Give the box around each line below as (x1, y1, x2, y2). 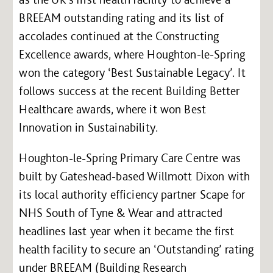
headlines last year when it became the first (19, 223, 235, 238)
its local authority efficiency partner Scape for (19, 186, 246, 202)
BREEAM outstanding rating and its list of (19, 10, 224, 25)
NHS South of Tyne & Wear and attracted (19, 205, 223, 220)
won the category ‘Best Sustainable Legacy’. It (19, 65, 246, 80)
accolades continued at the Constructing (19, 28, 219, 43)
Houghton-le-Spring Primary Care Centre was (19, 150, 241, 165)
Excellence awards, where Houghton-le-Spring (19, 46, 246, 62)
